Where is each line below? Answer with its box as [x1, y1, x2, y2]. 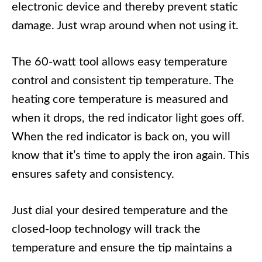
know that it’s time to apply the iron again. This [12, 150, 250, 162]
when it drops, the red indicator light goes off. [12, 112, 244, 125]
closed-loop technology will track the [12, 223, 201, 236]
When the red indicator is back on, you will [12, 131, 230, 143]
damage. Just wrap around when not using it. [12, 20, 239, 32]
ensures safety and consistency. [12, 168, 174, 181]
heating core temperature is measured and [12, 94, 228, 106]
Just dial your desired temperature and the [12, 205, 228, 217]
